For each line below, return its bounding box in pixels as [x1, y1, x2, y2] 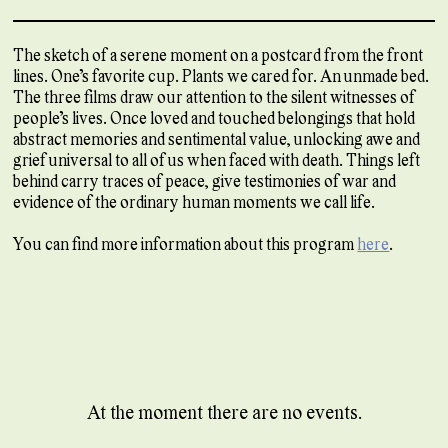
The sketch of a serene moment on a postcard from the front [13, 44, 424, 66]
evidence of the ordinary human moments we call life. [13, 191, 376, 213]
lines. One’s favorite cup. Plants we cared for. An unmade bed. [13, 65, 430, 87]
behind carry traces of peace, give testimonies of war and [13, 170, 397, 192]
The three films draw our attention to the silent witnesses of [13, 86, 416, 108]
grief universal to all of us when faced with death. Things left [13, 149, 421, 171]
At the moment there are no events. [86, 399, 362, 424]
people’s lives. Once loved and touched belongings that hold [13, 107, 416, 129]
